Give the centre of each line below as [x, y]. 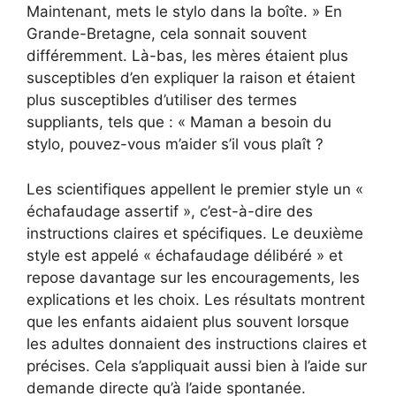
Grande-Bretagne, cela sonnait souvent [167, 34]
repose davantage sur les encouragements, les [193, 277]
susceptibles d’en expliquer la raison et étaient [191, 78]
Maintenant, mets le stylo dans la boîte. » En [184, 12]
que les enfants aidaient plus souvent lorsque [188, 321]
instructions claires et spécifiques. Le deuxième [195, 233]
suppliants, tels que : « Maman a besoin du [179, 122]
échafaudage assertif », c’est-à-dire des [170, 211]
